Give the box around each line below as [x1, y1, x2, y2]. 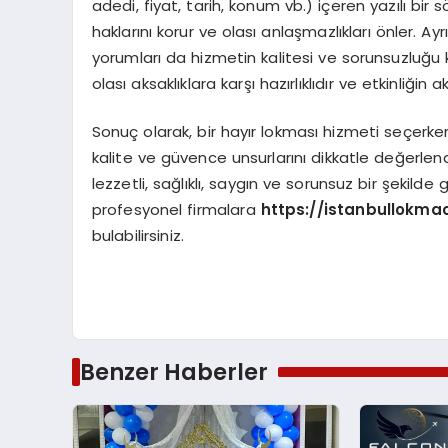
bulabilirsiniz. [91, 225, 185, 247]
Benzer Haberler [79, 355, 268, 388]
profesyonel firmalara [91, 199, 261, 221]
